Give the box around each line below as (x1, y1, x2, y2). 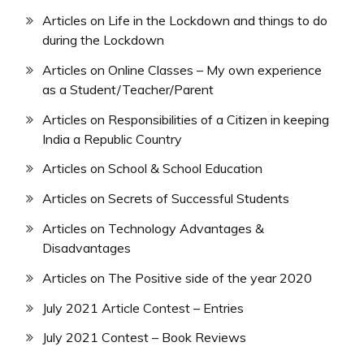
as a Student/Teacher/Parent (42, 80, 214, 97)
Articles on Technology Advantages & (42, 219, 264, 236)
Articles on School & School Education (42, 160, 262, 177)
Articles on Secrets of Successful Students (42, 190, 289, 207)
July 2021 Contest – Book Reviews (42, 329, 246, 346)
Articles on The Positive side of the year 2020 (42, 269, 312, 286)
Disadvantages (42, 239, 131, 256)
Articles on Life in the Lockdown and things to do (42, 12, 327, 28)
